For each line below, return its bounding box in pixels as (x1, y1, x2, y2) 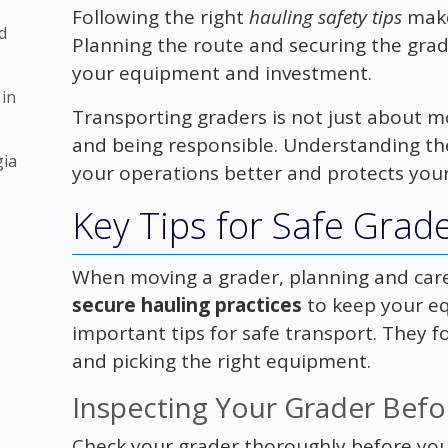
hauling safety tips (248, 3, 402, 30)
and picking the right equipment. (71, 347, 371, 374)
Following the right (71, 3, 249, 30)
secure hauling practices (71, 291, 302, 318)
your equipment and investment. (71, 59, 372, 86)
